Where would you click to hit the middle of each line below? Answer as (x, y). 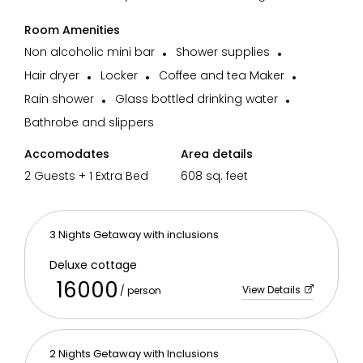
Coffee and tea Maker (222, 75)
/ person (141, 290)
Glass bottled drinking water (196, 99)
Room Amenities (72, 30)
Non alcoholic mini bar (90, 52)
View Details (273, 290)
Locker (119, 75)
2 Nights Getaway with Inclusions (134, 354)
